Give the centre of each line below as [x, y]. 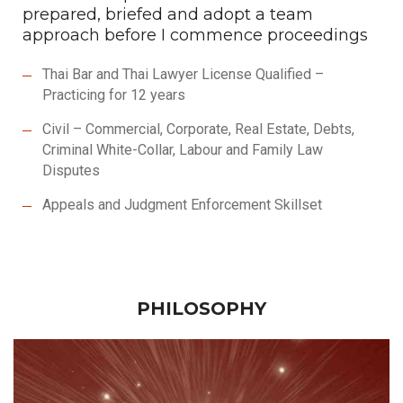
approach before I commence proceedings [195, 35]
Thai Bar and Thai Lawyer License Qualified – [183, 74]
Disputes [71, 170]
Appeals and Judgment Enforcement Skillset [182, 205]
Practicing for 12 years [114, 95]
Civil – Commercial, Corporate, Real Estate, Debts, [198, 129]
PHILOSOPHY [201, 309]
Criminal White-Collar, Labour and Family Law [183, 150]
